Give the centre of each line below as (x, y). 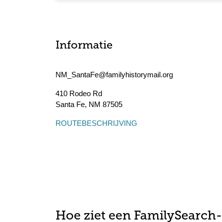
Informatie (84, 46)
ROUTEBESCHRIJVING (96, 123)
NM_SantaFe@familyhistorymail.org (114, 75)
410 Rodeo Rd (79, 93)
